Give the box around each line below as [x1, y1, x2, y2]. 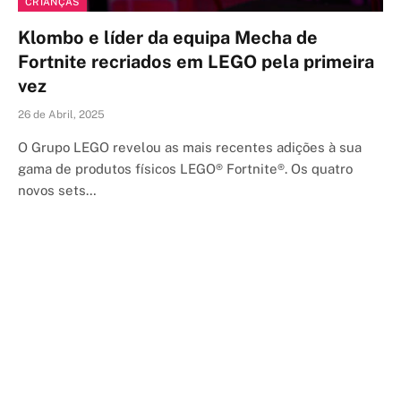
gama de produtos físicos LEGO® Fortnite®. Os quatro [18, 161, 353, 176]
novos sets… [18, 183, 97, 198]
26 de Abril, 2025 [18, 108, 105, 121]
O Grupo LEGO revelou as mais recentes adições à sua [18, 140, 362, 155]
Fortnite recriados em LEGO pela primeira [18, 51, 374, 73]
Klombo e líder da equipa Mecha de [18, 27, 318, 48]
